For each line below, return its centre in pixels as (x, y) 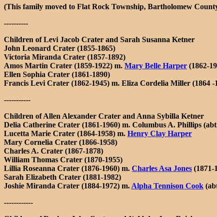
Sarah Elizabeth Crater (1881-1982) (62, 177)
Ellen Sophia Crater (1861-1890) (57, 74)
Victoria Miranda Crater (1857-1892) (65, 57)
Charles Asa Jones (162, 168)
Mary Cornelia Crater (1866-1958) (61, 142)
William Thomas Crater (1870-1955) (63, 159)
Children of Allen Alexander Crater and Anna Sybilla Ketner (104, 116)
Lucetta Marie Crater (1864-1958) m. (66, 133)
